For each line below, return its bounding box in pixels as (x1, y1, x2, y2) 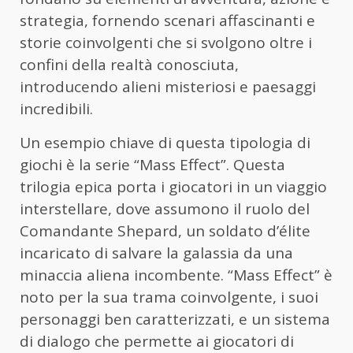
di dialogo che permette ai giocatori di (20, 330, 294, 351)
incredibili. (20, 98, 93, 119)
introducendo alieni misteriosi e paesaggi (20, 76, 316, 97)
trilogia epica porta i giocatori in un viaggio (20, 176, 327, 197)
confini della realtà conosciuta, (20, 54, 239, 75)
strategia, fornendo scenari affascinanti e (20, 9, 315, 31)
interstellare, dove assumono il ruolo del (20, 198, 310, 219)
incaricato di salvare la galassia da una (20, 242, 293, 263)
